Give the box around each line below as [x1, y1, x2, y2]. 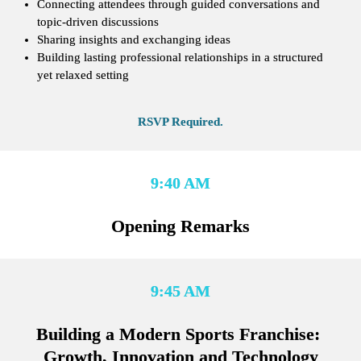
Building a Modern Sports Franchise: [36, 323, 320, 344]
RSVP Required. [138, 114, 223, 128]
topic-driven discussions [36, 15, 159, 29]
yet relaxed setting [36, 68, 129, 82]
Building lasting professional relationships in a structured [36, 51, 323, 64]
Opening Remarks [111, 215, 250, 236]
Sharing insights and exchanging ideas [36, 33, 230, 47]
